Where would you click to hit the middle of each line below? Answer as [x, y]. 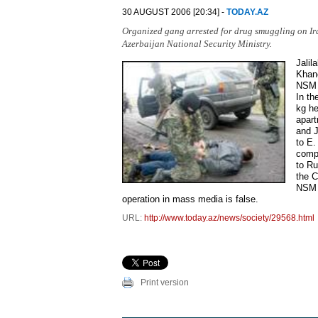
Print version [165, 283]
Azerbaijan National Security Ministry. [197, 44]
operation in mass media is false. [190, 199]
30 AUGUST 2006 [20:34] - [174, 12]
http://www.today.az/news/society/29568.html [229, 218]
